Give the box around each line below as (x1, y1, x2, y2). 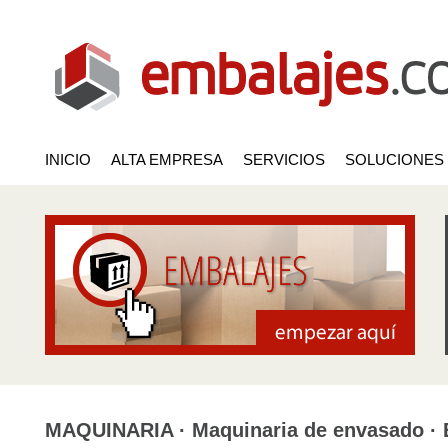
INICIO (45, 151, 91, 168)
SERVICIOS (243, 151, 325, 168)
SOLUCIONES (345, 151, 444, 168)
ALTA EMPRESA (111, 151, 223, 168)
